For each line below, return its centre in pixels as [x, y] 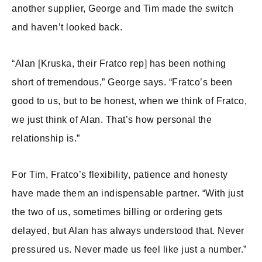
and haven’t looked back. [67, 27]
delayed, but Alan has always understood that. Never [128, 231]
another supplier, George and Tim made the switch [123, 8]
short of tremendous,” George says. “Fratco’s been [122, 82]
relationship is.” [46, 138]
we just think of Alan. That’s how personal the [112, 120]
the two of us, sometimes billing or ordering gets [117, 212]
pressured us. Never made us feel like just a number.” [129, 249]
